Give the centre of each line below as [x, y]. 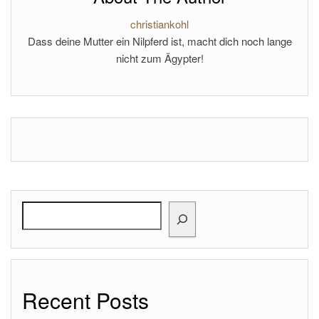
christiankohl [159, 24]
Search [39, 209]
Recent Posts [85, 300]
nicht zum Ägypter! [159, 58]
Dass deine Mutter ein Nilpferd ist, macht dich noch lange [159, 41]
